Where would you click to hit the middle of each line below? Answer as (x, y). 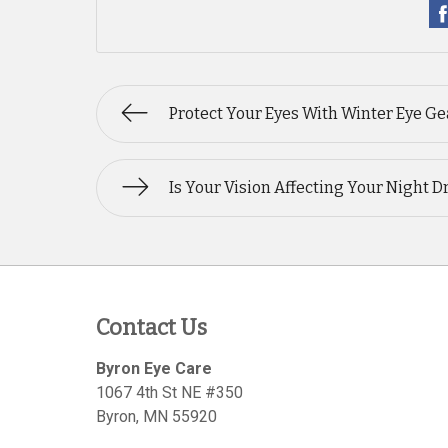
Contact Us (151, 327)
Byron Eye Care (154, 368)
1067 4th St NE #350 (169, 392)
